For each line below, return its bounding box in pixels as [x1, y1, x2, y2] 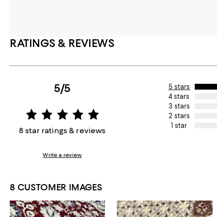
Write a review [43, 152, 82, 158]
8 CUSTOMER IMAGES [10, 182, 102, 193]
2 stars [168, 111, 190, 120]
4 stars [169, 92, 190, 100]
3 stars [168, 102, 190, 110]
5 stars [168, 83, 190, 91]
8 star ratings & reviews [18, 126, 106, 135]
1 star [171, 121, 187, 129]
